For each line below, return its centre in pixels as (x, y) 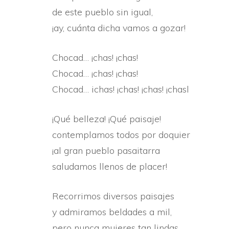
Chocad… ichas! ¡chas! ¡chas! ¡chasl (121, 89)
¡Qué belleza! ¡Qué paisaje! (107, 119)
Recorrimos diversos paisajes (113, 196)
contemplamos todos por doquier (121, 135)
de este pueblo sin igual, (102, 12)
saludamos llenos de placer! (110, 166)
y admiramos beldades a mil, (112, 212)
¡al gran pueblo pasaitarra (106, 151)
